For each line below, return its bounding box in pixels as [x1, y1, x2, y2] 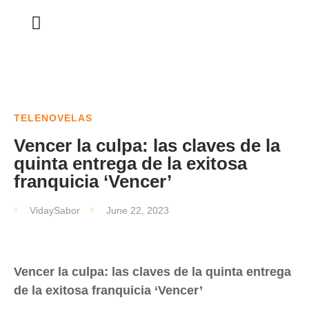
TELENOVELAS [14, 112, 92, 123]
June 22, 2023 [106, 205, 169, 216]
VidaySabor [30, 205, 80, 216]
